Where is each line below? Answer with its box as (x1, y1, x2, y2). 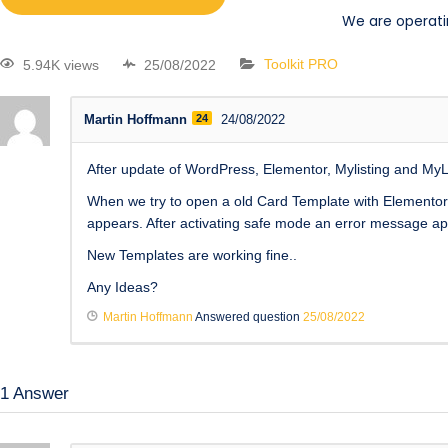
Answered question (193, 309, 303, 324)
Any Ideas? (87, 278, 158, 295)
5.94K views (23, 56, 99, 73)
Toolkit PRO (264, 56, 338, 73)
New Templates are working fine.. (87, 246, 297, 263)
